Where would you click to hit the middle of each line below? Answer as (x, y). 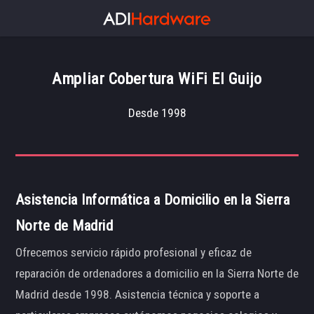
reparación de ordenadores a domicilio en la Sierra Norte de (157, 274)
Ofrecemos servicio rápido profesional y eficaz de (133, 253)
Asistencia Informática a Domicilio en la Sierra (152, 199)
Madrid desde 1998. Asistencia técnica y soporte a (137, 295)
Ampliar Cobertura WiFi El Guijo (157, 79)
